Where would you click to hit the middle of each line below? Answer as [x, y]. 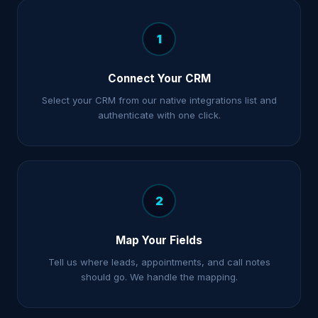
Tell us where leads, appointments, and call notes [159, 262]
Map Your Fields [159, 240]
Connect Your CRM [159, 78]
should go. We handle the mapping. [159, 277]
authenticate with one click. [159, 115]
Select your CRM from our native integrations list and [159, 100]
